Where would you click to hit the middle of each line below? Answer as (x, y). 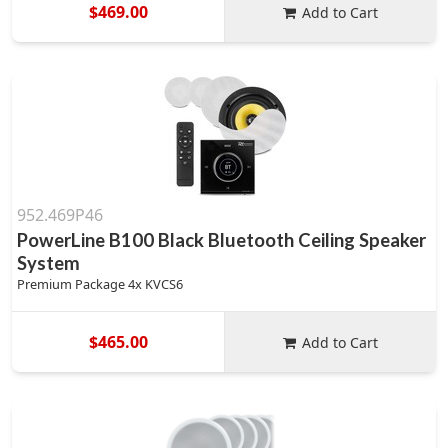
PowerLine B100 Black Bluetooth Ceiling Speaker (221, 240)
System (48, 263)
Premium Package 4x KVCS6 (100, 284)
